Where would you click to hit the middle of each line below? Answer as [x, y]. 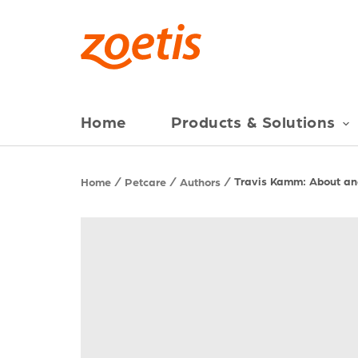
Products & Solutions [253, 121]
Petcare [145, 182]
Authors [200, 182]
